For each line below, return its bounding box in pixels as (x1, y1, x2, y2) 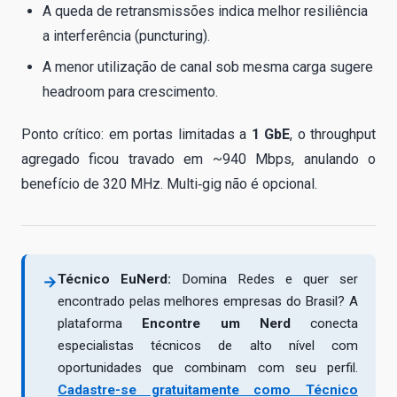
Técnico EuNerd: (58, 270, 171, 287)
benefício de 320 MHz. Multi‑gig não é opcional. (21, 175, 317, 192)
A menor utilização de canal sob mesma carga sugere (43, 58, 373, 75)
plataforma (58, 315, 143, 331)
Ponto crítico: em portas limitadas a (21, 125, 252, 143)
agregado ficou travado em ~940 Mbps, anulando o (21, 150, 376, 167)
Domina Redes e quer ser (171, 270, 358, 287)
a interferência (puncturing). (43, 27, 210, 45)
